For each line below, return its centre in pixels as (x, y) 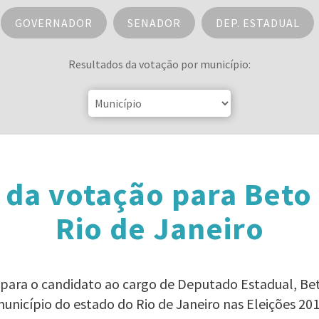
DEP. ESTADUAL (257, 23)
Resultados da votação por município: (159, 64)
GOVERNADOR (53, 23)
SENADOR (154, 23)
